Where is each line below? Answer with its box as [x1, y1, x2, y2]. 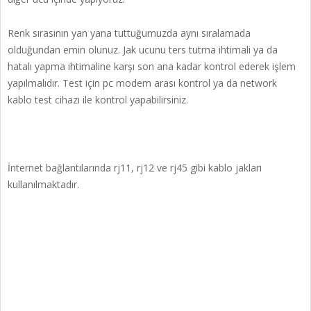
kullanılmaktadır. [8, 178, 79, 191]
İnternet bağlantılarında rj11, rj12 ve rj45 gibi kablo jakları [8, 161, 262, 174]
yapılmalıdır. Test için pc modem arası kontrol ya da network [8, 76, 277, 90]
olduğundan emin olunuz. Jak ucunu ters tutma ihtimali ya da [8, 43, 278, 56]
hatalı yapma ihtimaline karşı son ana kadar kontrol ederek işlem [8, 60, 296, 73]
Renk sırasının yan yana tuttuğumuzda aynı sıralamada [8, 26, 251, 40]
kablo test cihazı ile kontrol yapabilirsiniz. [8, 93, 188, 106]
